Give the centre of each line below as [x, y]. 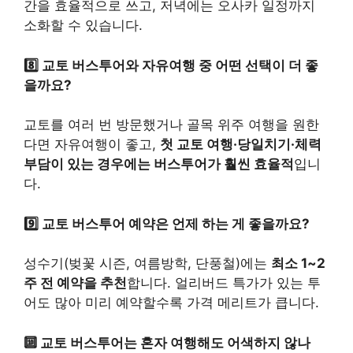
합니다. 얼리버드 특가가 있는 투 [224, 283]
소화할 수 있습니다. [83, 26]
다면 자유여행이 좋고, [92, 145]
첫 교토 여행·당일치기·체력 [241, 145]
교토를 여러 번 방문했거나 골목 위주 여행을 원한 [171, 125]
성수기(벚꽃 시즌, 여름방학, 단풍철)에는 [147, 264]
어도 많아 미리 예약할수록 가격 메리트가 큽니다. [171, 303]
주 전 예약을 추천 [75, 283]
